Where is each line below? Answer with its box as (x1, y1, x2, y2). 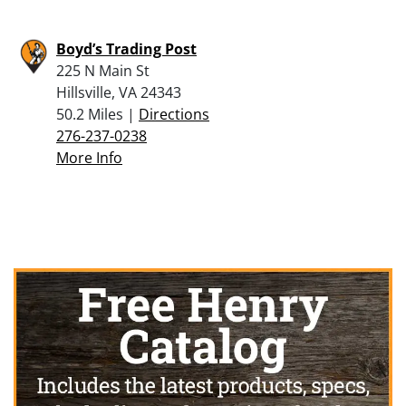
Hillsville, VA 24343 (56, 82, 181, 102)
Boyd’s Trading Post (56, 38, 197, 59)
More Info (56, 147, 122, 168)
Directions (139, 103, 209, 124)
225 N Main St (56, 60, 150, 81)
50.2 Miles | (56, 103, 139, 124)
